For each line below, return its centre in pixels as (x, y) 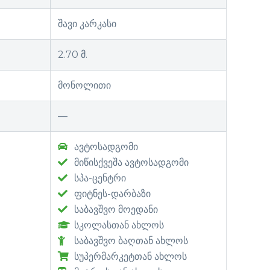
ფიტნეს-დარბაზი (111, 193)
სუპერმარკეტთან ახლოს (129, 256)
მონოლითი (84, 85)
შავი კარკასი (87, 24)
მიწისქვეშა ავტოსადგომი (130, 162)
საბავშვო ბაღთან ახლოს (130, 240)
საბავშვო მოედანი (115, 209)
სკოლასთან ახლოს (118, 225)
